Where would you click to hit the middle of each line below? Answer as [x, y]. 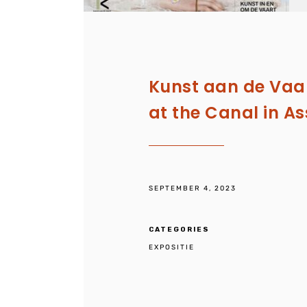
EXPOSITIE [171, 247]
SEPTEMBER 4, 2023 [192, 189]
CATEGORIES [179, 229]
